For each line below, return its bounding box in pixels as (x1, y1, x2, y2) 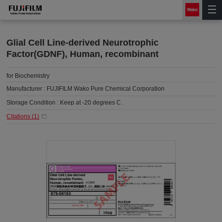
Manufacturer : (6, 85, 47, 92)
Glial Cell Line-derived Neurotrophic (6, 38, 159, 48)
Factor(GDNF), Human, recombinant (6, 49, 159, 59)
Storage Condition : (6, 99, 60, 106)
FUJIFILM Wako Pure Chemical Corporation (47, 85, 165, 92)
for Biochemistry (6, 72, 50, 79)
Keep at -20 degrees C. (60, 99, 123, 106)
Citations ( (6, 113, 34, 120)
